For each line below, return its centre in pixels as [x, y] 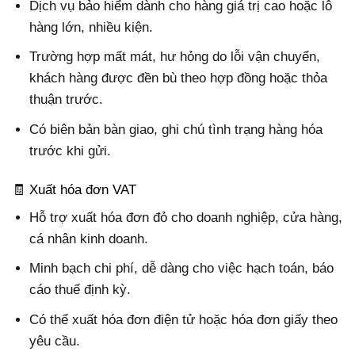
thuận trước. [67, 100]
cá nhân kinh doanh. [89, 239]
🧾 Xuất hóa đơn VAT [74, 189]
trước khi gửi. [71, 151]
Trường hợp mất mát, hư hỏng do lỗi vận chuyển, [175, 57]
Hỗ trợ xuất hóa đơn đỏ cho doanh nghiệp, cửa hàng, [186, 218]
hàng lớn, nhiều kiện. [92, 28]
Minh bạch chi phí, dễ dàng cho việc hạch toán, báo [182, 269]
